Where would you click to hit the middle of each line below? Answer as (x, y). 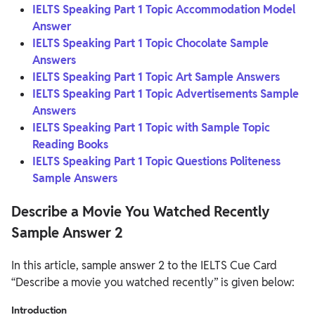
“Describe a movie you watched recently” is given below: (153, 282)
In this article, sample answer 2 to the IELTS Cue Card (144, 265)
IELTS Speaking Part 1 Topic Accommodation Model (164, 9)
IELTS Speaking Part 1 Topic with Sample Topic (151, 128)
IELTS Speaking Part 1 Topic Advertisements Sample (166, 94)
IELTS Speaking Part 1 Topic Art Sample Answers (156, 77)
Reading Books (70, 144)
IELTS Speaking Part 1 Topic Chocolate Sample (150, 43)
